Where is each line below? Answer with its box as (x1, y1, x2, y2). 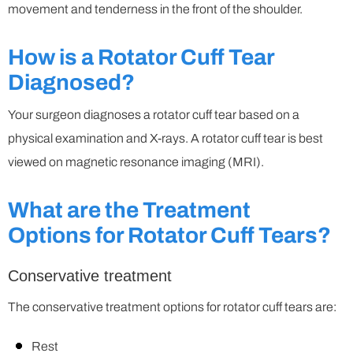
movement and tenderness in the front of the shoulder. (8, 2, 303, 17)
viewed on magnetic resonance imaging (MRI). (8, 155, 264, 169)
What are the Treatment (8, 198, 251, 223)
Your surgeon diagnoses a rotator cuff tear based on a (8, 108, 299, 122)
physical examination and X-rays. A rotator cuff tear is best (8, 132, 323, 146)
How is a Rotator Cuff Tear (8, 45, 274, 70)
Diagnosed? (8, 70, 135, 95)
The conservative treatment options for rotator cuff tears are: (8, 300, 336, 314)
